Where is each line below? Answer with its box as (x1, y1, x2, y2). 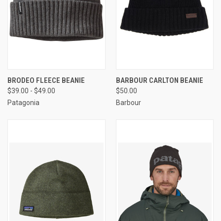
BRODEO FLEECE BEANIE (7, 75, 85, 85)
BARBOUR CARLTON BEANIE (115, 75, 203, 85)
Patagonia (7, 98, 39, 107)
